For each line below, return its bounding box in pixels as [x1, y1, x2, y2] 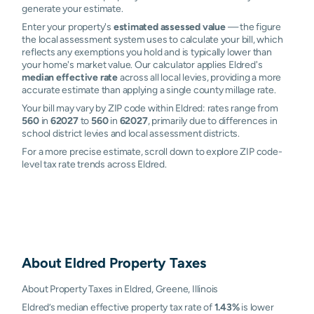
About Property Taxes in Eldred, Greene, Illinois [22, 283, 219, 294]
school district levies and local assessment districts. [22, 128, 240, 139]
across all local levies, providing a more [117, 71, 282, 83]
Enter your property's [22, 21, 114, 32]
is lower [239, 301, 274, 313]
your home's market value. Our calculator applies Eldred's [22, 59, 263, 70]
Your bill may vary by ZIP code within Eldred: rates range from [22, 102, 278, 114]
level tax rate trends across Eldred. [22, 158, 167, 170]
